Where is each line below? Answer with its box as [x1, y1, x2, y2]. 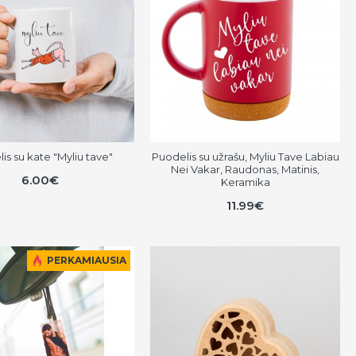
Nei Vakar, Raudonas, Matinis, [171, 163, 320, 176]
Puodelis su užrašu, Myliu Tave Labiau [151, 150, 339, 164]
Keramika [220, 176, 270, 189]
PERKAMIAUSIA [47, 254, 127, 267]
